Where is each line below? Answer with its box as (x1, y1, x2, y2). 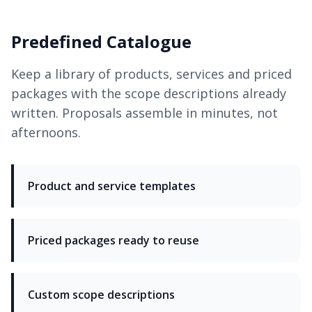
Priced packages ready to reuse (28, 233, 199, 249)
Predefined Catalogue (11, 30, 192, 54)
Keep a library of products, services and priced (11, 65, 292, 83)
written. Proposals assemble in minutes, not (11, 104, 278, 122)
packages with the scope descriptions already (11, 85, 286, 102)
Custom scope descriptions (28, 287, 175, 303)
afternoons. (11, 124, 81, 141)
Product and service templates (28, 178, 196, 194)
